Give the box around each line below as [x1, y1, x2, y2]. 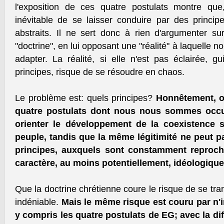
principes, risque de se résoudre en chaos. [15, 67, 184, 77]
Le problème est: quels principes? [15, 93, 156, 103]
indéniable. [15, 197, 61, 207]
